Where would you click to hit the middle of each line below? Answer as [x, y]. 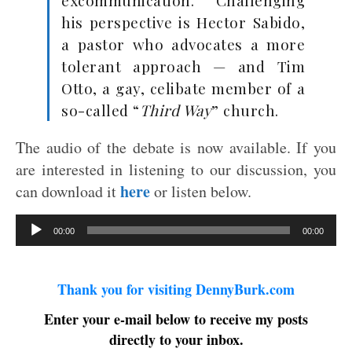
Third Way [175, 110]
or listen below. [201, 191]
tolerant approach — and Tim [183, 66]
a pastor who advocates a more [183, 44]
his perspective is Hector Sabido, [183, 22]
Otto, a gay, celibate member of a [183, 88]
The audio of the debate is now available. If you [176, 147]
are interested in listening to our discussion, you [176, 169]
